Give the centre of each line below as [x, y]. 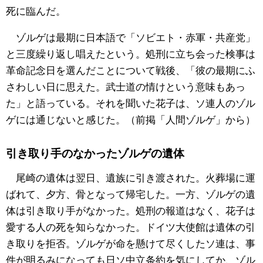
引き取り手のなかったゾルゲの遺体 [95, 153]
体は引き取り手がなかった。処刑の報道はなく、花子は [131, 210]
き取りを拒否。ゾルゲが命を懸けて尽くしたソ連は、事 [131, 243]
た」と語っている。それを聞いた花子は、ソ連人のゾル [131, 102]
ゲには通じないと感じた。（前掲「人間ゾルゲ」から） [131, 119]
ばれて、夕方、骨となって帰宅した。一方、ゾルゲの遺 [131, 194]
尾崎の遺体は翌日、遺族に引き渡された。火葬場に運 [131, 177]
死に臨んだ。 [36, 10]
